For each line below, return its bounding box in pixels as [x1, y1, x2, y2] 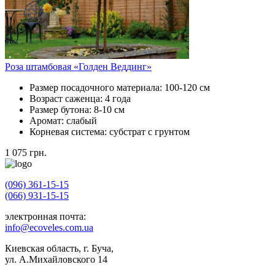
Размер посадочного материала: [29, 82, 165, 93]
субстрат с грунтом [109, 126, 190, 137]
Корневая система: [29, 126, 109, 137]
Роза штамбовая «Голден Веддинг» [5, 61, 152, 72]
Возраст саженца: [29, 93, 105, 104]
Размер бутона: [29, 104, 94, 115]
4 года [105, 93, 131, 104]
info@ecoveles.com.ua [5, 222, 93, 233]
